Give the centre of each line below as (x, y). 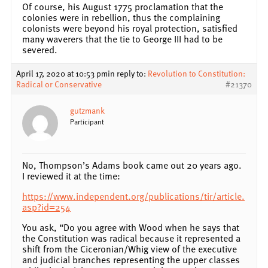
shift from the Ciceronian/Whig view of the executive (130, 249)
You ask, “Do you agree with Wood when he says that (131, 227)
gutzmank (87, 110)
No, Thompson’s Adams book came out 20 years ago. (132, 165)
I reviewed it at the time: (71, 176)
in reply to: (128, 73)
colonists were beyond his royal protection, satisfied (130, 28)
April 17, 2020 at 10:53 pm (62, 73)
